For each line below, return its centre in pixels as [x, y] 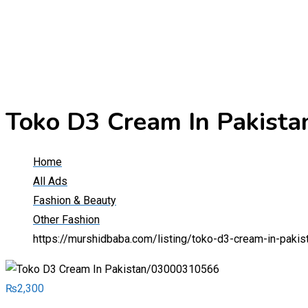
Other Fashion [66, 220]
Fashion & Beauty [75, 201]
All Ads [50, 181]
